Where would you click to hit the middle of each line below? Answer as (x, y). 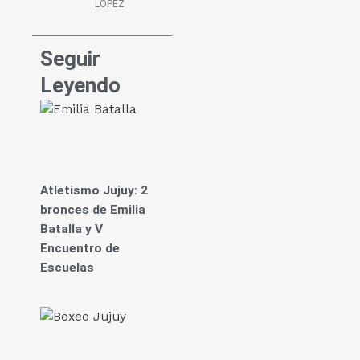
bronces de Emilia (93, 210)
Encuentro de (80, 249)
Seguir (70, 59)
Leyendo (80, 86)
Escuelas (67, 268)
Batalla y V (72, 229)
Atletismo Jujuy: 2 (94, 191)
